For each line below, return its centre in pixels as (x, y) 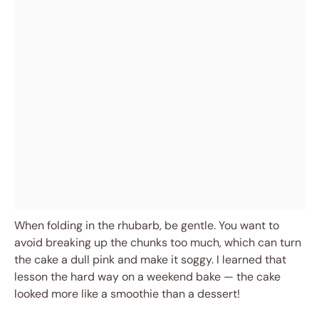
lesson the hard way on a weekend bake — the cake (147, 277)
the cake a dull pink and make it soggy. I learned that (150, 260)
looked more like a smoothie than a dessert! (127, 294)
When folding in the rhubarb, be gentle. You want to (147, 226)
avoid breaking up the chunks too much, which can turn (158, 243)
